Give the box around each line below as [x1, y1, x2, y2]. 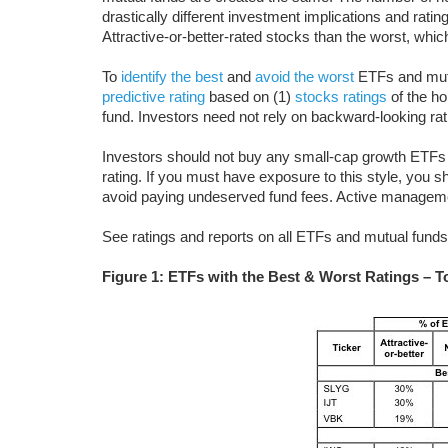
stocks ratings [295, 88, 387, 105]
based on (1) [205, 88, 295, 105]
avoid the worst [255, 68, 354, 85]
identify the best [121, 68, 223, 85]
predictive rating [102, 88, 205, 105]
